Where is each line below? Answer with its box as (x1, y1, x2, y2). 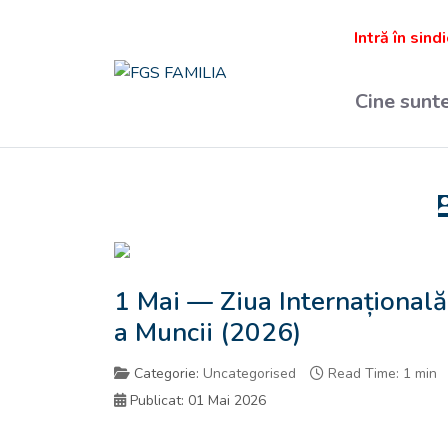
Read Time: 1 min (328, 363, 437, 383)
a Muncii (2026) (114, 315, 301, 351)
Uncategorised (203, 363, 296, 383)
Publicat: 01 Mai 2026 (130, 390, 266, 410)
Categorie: (130, 363, 203, 383)
